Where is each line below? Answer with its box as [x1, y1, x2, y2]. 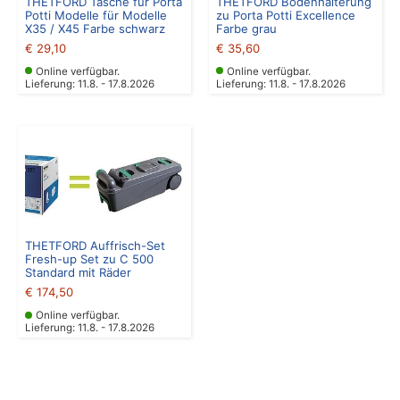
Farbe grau [216, 21, 277, 36]
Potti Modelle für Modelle [25, 7, 167, 22]
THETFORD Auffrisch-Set [25, 237, 165, 253]
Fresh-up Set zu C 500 [25, 251, 154, 266]
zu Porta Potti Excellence [216, 7, 355, 22]
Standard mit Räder [25, 264, 131, 279]
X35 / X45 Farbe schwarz [25, 21, 165, 36]
